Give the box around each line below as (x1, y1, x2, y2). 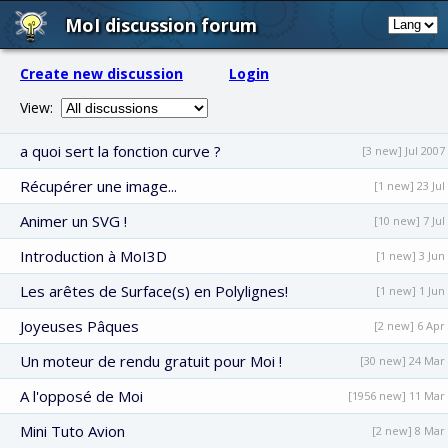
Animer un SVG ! (20, 211, 127, 231)
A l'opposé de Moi (20, 386, 143, 406)
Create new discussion (20, 64, 183, 83)
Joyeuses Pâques (20, 316, 139, 336)
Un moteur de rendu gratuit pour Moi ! (20, 351, 282, 371)
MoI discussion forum (65, 12, 257, 37)
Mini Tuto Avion (20, 421, 125, 441)
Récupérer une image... (20, 176, 177, 196)
